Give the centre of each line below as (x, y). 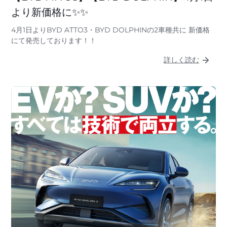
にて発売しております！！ (54, 40)
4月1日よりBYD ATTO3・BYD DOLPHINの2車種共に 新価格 (110, 30)
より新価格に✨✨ (50, 12)
